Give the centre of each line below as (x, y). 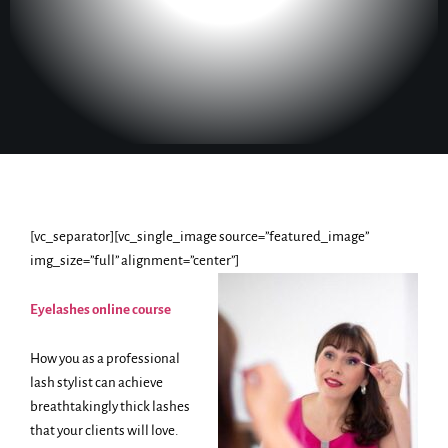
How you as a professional (105, 358)
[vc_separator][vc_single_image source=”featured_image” (199, 236)
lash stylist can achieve (96, 382)
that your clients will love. (104, 430)
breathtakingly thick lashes (110, 406)
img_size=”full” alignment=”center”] (134, 260)
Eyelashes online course (100, 309)
